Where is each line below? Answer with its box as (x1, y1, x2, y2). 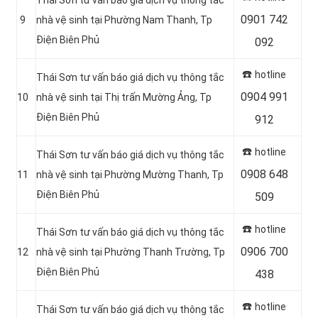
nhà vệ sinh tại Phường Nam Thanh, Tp (36, 13, 212, 26)
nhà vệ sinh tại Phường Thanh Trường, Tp (36, 246, 225, 258)
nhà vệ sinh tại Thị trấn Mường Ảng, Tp (36, 91, 212, 103)
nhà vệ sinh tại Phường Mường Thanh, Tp (36, 168, 224, 180)
